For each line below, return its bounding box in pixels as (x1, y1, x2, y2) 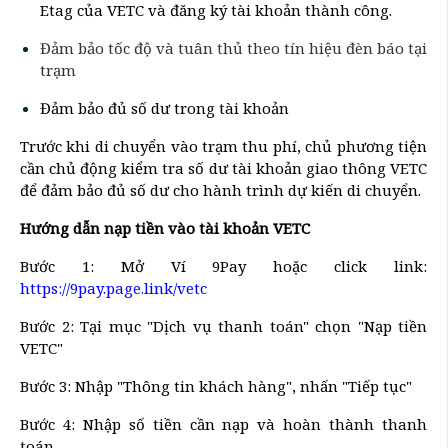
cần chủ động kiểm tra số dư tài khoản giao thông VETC (20, 158, 427, 178)
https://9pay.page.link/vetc (20, 278, 207, 298)
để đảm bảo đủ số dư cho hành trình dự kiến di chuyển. (20, 180, 421, 200)
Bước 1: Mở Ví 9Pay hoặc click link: (20, 256, 427, 276)
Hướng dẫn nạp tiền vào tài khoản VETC (20, 218, 314, 238)
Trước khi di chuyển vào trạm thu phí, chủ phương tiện (20, 136, 427, 156)
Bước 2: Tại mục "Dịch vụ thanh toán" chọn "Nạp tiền (20, 316, 427, 336)
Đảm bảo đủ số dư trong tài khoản (40, 98, 289, 118)
